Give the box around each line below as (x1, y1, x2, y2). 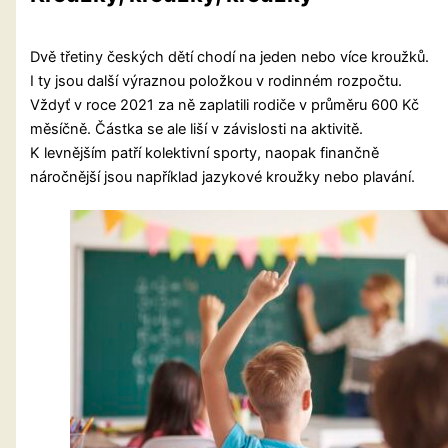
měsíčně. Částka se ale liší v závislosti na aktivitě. (30, 119, 364, 138)
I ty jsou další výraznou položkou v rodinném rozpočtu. (30, 71, 403, 90)
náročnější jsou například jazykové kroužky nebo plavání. (30, 167, 416, 186)
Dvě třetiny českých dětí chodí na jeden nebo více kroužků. (30, 47, 430, 66)
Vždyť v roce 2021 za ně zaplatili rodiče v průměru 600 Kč (30, 95, 420, 114)
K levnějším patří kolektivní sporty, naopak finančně (30, 143, 380, 162)
